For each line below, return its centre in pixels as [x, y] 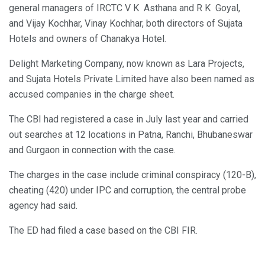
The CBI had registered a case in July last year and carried [129, 119]
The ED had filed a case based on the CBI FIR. [103, 231]
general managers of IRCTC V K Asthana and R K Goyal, [125, 8]
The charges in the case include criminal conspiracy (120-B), [132, 175]
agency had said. [43, 206]
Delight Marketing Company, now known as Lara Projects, [127, 64]
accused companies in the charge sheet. [92, 95]
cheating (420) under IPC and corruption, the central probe [127, 190]
